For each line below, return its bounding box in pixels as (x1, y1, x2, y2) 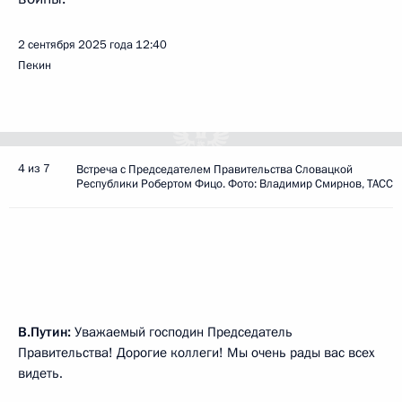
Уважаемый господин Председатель (71, 323, 293, 341)
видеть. (18, 364, 63, 382)
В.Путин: (18, 323, 71, 341)
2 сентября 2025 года (18, 37, 133, 53)
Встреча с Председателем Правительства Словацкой (76, 162, 353, 178)
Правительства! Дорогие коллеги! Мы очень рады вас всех (18, 344, 375, 362)
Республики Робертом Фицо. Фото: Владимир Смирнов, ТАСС (76, 176, 393, 192)
